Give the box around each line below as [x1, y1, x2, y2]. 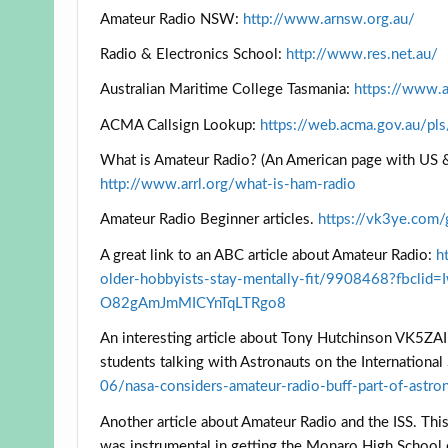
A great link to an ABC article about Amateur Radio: [100, 247, 437, 263]
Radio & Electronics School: [100, 46, 287, 62]
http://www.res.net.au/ [286, 46, 439, 62]
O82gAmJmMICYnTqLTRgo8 [100, 295, 287, 311]
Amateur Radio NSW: [100, 11, 244, 27]
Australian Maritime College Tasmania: [100, 82, 355, 98]
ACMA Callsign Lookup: [100, 117, 261, 133]
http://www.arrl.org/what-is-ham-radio [100, 177, 357, 193]
